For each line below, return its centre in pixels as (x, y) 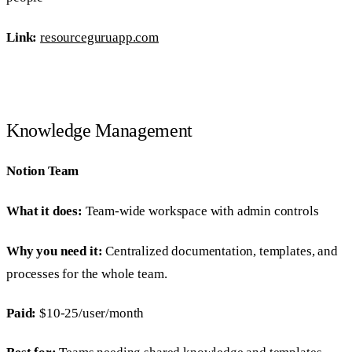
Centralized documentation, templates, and (220, 251)
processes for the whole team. (87, 273)
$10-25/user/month (90, 313)
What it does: (44, 211)
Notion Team (43, 170)
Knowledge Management (99, 131)
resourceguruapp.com (100, 37)
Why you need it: (55, 251)
